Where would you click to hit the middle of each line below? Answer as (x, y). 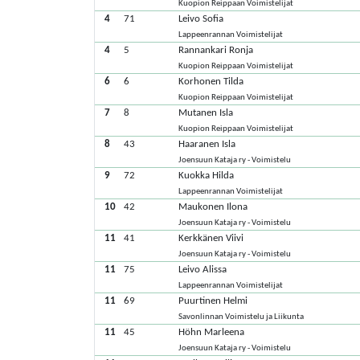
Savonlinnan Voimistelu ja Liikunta (241, 317)
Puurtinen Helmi (213, 301)
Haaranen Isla (207, 144)
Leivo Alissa (203, 270)
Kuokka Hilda (207, 176)
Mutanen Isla (206, 113)
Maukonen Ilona (213, 207)
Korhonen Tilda (211, 82)
